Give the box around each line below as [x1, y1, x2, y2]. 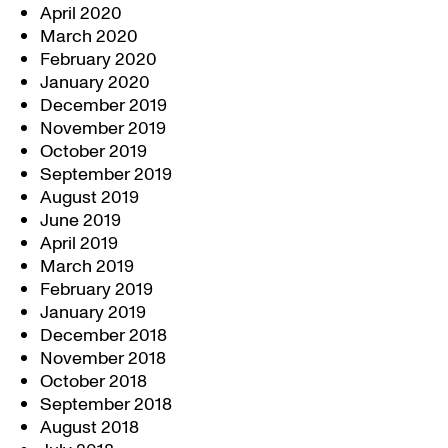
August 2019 [40, 185, 139, 210]
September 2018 [40, 392, 172, 417]
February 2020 [40, 47, 157, 72]
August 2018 [40, 415, 139, 440]
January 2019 [40, 300, 146, 325]
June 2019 [40, 208, 121, 233]
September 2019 [40, 162, 172, 187]
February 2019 [40, 277, 153, 302]
